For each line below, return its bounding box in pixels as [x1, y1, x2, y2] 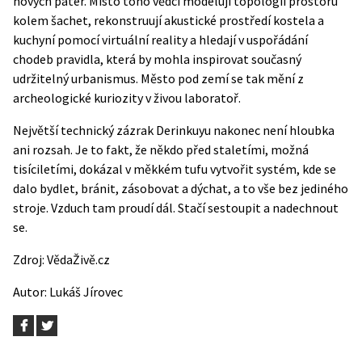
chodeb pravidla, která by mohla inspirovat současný [13, 51, 301, 67]
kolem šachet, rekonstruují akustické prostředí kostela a [13, 12, 324, 28]
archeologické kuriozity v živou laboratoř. [13, 90, 241, 106]
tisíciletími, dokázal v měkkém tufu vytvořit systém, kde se [13, 161, 336, 177]
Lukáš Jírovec [49, 284, 123, 300]
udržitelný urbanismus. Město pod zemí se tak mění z [13, 70, 304, 86]
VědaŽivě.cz [47, 251, 110, 267]
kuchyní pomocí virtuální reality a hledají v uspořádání [13, 32, 308, 48]
